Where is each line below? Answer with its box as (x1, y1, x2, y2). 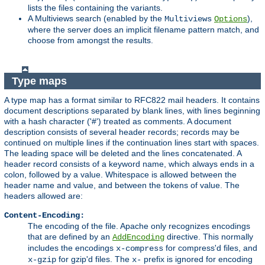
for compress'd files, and (163, 243, 257, 253)
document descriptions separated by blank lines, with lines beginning (4, 106, 260, 116)
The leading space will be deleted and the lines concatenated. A (4, 148, 241, 159)
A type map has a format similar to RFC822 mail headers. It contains (4, 95, 260, 105)
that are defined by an (28, 232, 112, 242)
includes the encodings (28, 243, 116, 253)
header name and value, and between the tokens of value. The (4, 180, 240, 190)
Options (214, 14, 247, 24)
